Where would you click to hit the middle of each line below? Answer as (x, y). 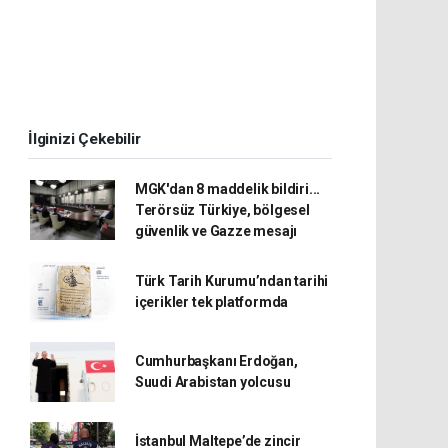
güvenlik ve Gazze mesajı (216, 230)
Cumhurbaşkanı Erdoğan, (216, 360)
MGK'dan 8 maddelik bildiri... (227, 188)
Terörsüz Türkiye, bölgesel (222, 209)
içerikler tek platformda (211, 301)
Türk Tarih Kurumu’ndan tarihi (231, 280)
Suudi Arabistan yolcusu (212, 381)
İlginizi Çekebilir (84, 138)
